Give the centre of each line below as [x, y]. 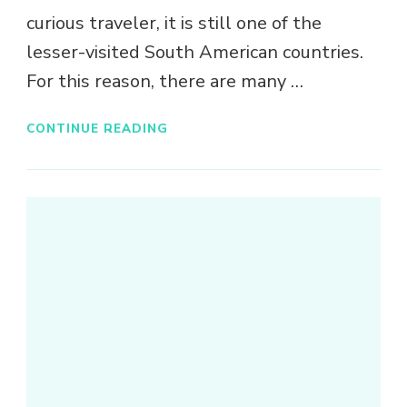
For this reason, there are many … [165, 82]
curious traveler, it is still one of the [174, 24]
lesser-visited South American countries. [195, 53]
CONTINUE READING [97, 128]
